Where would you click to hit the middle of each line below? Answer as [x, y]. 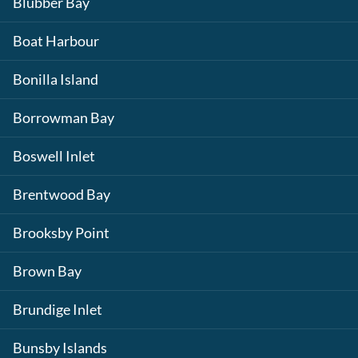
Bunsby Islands [60, 348]
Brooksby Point [61, 233]
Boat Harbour [56, 41]
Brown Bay [47, 271]
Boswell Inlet [54, 156]
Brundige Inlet [58, 310]
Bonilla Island [56, 80]
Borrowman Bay [64, 118]
